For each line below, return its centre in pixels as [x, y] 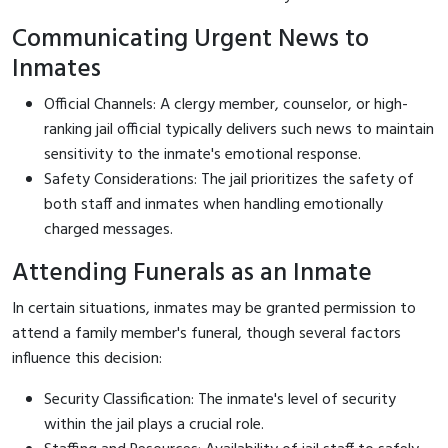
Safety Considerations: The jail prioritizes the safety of [229, 179]
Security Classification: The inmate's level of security [220, 399]
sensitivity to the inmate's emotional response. [202, 154]
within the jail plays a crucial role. [154, 424]
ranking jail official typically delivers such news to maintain [239, 129]
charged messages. [108, 229]
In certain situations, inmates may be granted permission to [214, 308]
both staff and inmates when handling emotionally [213, 204]
